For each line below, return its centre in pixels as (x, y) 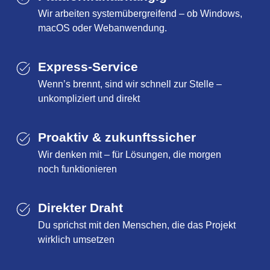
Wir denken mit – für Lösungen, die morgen (130, 154)
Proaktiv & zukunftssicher (117, 137)
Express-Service (88, 66)
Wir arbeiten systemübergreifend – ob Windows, (140, 13)
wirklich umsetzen (76, 239)
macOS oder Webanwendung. (102, 28)
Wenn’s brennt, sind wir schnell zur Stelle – (130, 84)
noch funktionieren (77, 169)
